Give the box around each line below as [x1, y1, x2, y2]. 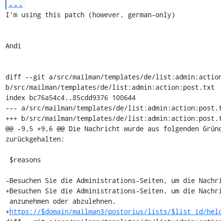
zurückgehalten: [5, 134, 65, 144]
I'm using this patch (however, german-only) [5, 10, 175, 19]
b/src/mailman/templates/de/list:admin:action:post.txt [5, 82, 215, 92]
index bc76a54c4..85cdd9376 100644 [5, 93, 136, 102]
